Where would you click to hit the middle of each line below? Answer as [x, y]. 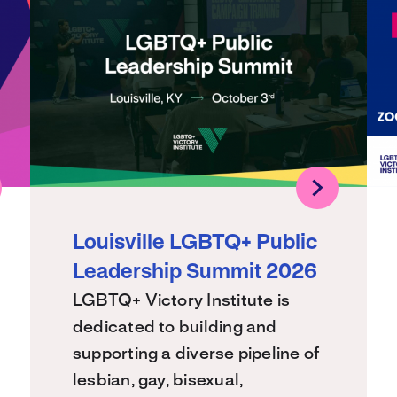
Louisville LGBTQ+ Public [195, 243]
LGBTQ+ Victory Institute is [182, 301]
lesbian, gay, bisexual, [158, 381]
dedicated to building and [175, 327]
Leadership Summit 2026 [195, 272]
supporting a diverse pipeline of [196, 354]
